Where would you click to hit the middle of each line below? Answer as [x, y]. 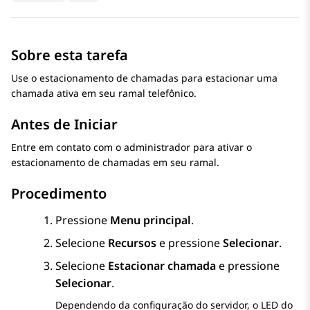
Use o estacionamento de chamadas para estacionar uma [144, 78]
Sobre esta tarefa [70, 55]
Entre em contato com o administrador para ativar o [131, 147]
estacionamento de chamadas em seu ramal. [115, 163]
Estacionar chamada [162, 266]
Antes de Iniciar [64, 125]
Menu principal [151, 220]
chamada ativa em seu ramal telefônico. [104, 93]
